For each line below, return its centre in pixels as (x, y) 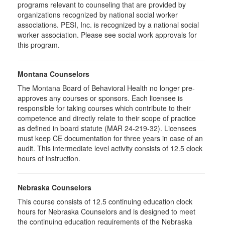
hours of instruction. (49, 158)
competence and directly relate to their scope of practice (107, 118)
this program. (39, 45)
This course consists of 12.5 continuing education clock (105, 201)
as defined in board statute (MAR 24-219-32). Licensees (107, 128)
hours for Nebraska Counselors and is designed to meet (106, 211)
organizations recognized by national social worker (98, 15)
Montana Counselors (53, 74)
